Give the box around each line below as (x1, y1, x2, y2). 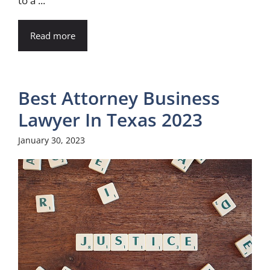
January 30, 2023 (18, 134, 85, 146)
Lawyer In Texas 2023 (18, 107, 202, 132)
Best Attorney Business (18, 85, 220, 110)
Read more (30, 29, 75, 42)
